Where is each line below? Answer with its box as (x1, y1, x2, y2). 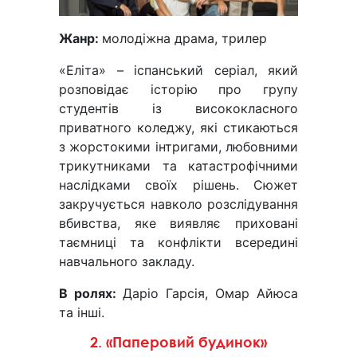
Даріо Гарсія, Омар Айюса (123, 285, 298, 302)
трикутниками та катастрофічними (59, 158, 298, 175)
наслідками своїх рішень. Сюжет (59, 177, 298, 194)
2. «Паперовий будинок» (90, 333, 267, 351)
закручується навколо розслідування (59, 196, 298, 213)
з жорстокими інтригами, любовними (59, 139, 298, 155)
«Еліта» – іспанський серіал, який (59, 62, 298, 79)
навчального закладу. (59, 253, 194, 270)
